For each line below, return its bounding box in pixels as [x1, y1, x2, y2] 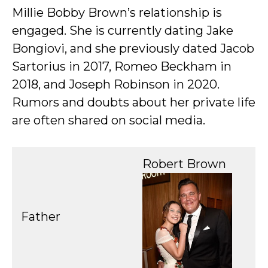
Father [21, 209, 60, 224]
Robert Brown [142, 157, 226, 171]
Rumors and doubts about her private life [12, 95, 255, 109]
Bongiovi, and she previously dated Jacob [12, 41, 254, 56]
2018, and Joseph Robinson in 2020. [12, 77, 220, 92]
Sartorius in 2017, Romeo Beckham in [12, 59, 232, 74]
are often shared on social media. [12, 113, 205, 127]
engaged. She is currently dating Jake [12, 23, 233, 38]
